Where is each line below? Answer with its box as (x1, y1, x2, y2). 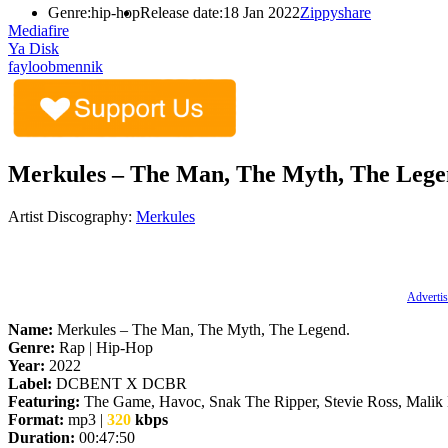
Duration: (8, 428, 75, 446)
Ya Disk (8, 39, 59, 57)
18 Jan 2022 (223, 3, 300, 21)
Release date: (140, 3, 223, 21)
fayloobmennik (8, 57, 103, 75)
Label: (8, 374, 52, 392)
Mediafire (8, 21, 69, 39)
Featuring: (8, 392, 80, 410)
